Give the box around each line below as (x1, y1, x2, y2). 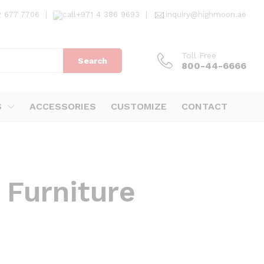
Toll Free (181, 50, 216, 60)
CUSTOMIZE (111, 101, 167, 112)
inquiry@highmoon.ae (166, 10, 246, 19)
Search (78, 56, 107, 66)
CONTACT (181, 101, 227, 112)
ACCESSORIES (29, 101, 96, 112)
